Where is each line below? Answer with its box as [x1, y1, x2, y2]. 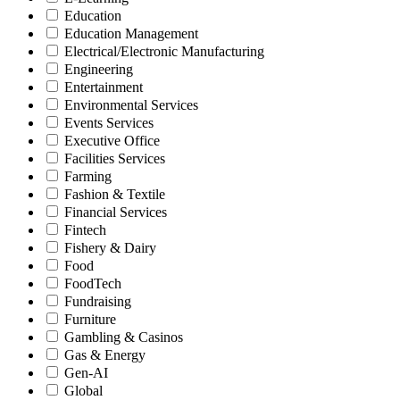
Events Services [64, 114, 154, 130]
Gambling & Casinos [64, 329, 183, 345]
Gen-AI [64, 364, 108, 380]
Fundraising [64, 293, 131, 309]
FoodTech [64, 275, 121, 291]
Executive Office [64, 132, 160, 148]
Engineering [64, 61, 133, 77]
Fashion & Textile [64, 186, 165, 202]
